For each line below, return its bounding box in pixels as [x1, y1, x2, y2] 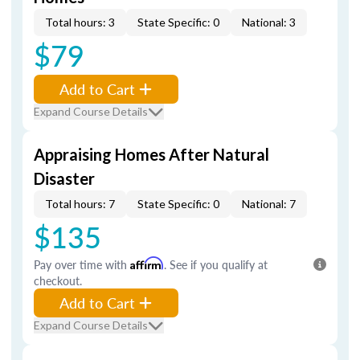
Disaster [34, 169, 95, 188]
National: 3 [242, 15, 296, 29]
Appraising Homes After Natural [34, 145, 269, 164]
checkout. [34, 272, 82, 288]
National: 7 [242, 197, 296, 211]
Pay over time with [34, 256, 130, 272]
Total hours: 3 [45, 15, 115, 29]
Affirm [130, 256, 164, 270]
